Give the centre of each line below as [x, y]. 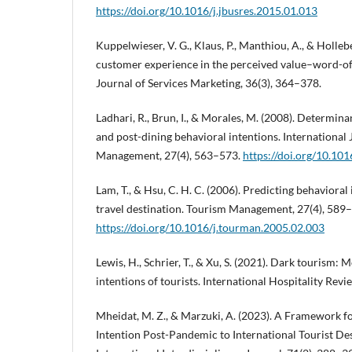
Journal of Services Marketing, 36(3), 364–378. [209, 83]
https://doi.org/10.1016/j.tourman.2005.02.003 [210, 228]
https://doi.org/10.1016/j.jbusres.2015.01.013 [207, 11]
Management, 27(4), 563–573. [169, 156]
